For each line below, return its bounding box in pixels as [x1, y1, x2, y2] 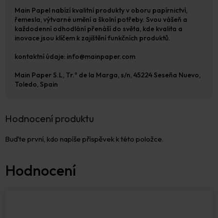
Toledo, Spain [15, 80, 58, 89]
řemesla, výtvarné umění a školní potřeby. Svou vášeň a [15, 15, 187, 24]
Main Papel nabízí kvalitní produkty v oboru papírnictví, [15, 6, 187, 15]
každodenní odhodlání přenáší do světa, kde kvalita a [15, 24, 182, 34]
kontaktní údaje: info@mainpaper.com [15, 52, 135, 61]
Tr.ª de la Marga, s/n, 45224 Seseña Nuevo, [66, 71, 200, 80]
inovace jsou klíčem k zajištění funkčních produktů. [15, 34, 170, 43]
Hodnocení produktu [5, 112, 94, 125]
